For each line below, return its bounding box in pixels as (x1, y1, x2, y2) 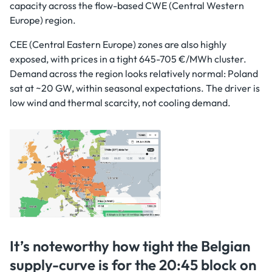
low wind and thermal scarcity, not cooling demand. (10, 97, 231, 109)
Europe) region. (10, 14, 76, 26)
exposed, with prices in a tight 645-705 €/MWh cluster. (10, 53, 246, 65)
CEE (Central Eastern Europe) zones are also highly (10, 38, 226, 50)
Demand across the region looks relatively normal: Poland (10, 67, 258, 80)
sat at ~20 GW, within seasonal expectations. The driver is (10, 82, 260, 94)
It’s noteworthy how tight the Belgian (10, 237, 250, 255)
